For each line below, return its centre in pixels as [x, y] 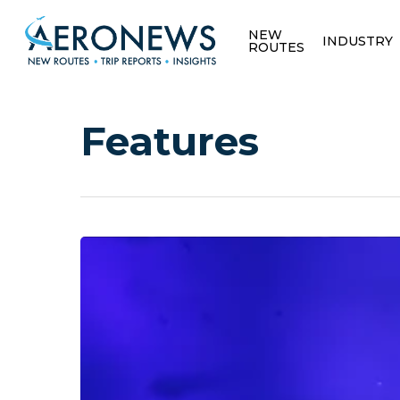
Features [170, 141]
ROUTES [276, 47]
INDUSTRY [357, 41]
